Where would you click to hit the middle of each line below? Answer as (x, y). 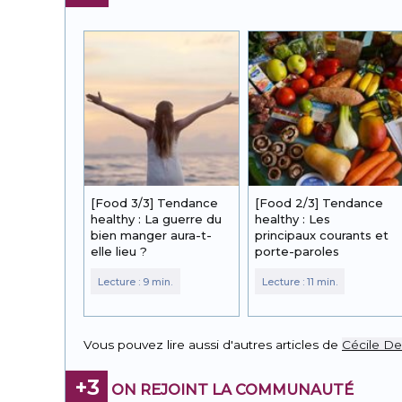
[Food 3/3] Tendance (154, 203)
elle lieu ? (119, 252)
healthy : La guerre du (156, 219)
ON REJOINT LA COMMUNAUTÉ (231, 389)
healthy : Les (293, 219)
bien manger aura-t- (151, 236)
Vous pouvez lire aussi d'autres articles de (213, 345)
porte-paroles (297, 252)
